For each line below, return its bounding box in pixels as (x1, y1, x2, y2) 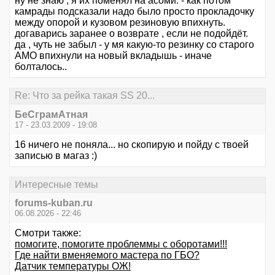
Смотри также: (15, 228, 81, 238)
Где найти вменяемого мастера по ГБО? (15, 250, 199, 260)
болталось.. (15, 61, 67, 72)
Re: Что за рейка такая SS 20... (15, 90, 155, 101)
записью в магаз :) (15, 150, 97, 161)
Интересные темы (15, 179, 98, 190)
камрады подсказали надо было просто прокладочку (15, 6, 254, 17)
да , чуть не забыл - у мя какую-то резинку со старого (15, 39, 254, 50)
